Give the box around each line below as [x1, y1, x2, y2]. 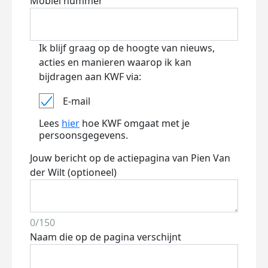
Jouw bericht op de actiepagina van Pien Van [30, 151, 230, 165]
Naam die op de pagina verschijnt [30, 230, 181, 243]
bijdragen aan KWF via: [39, 70, 141, 83]
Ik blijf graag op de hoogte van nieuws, [39, 41, 215, 54]
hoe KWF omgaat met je [80, 117, 190, 130]
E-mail [63, 94, 90, 108]
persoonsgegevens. [39, 129, 128, 142]
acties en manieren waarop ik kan [39, 56, 191, 69]
